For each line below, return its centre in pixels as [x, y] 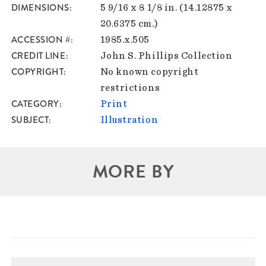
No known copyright [149, 72]
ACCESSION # [41, 39]
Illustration [129, 120]
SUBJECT [30, 120]
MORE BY [133, 171]
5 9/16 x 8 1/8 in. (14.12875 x [167, 7]
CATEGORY [35, 104]
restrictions [130, 88]
